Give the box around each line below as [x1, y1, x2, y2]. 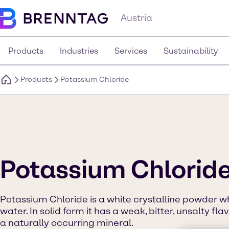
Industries [60, 46, 98, 56]
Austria [121, 12, 152, 24]
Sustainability [164, 46, 218, 56]
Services [114, 46, 147, 56]
